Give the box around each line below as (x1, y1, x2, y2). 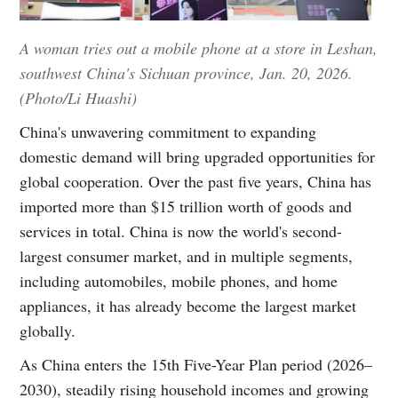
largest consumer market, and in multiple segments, (20, 244, 354, 267)
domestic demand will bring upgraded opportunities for (20, 145, 376, 167)
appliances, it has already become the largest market (20, 294, 357, 316)
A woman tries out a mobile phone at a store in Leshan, (20, 36, 378, 59)
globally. (20, 319, 76, 341)
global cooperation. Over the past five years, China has (20, 170, 372, 192)
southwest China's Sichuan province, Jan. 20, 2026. (20, 61, 354, 84)
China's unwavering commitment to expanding (20, 120, 317, 142)
